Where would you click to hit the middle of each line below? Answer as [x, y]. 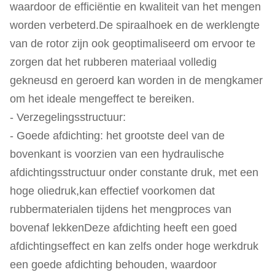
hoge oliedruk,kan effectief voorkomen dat [112, 191]
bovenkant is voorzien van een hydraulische [117, 154]
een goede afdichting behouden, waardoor [113, 265]
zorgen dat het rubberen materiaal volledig [113, 62]
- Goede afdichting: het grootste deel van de [117, 136]
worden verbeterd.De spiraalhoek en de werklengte [135, 25]
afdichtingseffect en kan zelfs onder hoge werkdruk [134, 246]
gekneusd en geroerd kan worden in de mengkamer [136, 80]
